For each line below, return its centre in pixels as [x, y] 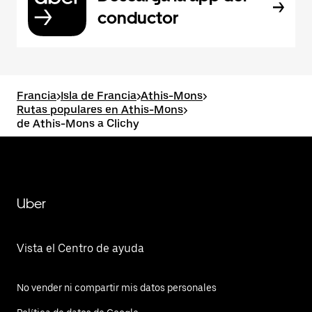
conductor [138, 18]
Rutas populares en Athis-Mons [100, 110]
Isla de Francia [99, 96]
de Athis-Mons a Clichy [78, 124]
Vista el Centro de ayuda [80, 248]
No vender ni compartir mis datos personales [117, 288]
